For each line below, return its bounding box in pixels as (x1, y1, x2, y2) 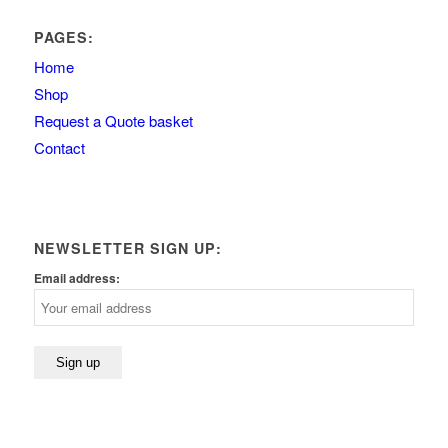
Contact (33, 137, 85, 159)
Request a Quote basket (33, 110, 193, 132)
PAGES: (33, 27, 94, 48)
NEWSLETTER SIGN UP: (33, 238, 222, 259)
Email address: (33, 270, 120, 288)
